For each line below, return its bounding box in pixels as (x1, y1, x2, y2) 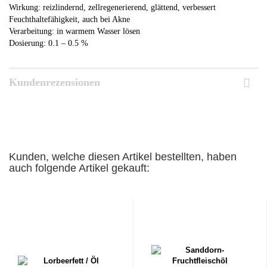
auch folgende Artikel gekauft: (9, 162, 150, 174)
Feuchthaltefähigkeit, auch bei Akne (9, 14, 130, 24)
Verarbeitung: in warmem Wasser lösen (9, 26, 140, 36)
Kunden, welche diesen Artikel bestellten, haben (9, 150, 237, 163)
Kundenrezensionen (9, 76, 100, 88)
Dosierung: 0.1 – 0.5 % (9, 38, 88, 48)
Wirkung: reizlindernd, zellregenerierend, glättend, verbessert (9, 2, 216, 12)
